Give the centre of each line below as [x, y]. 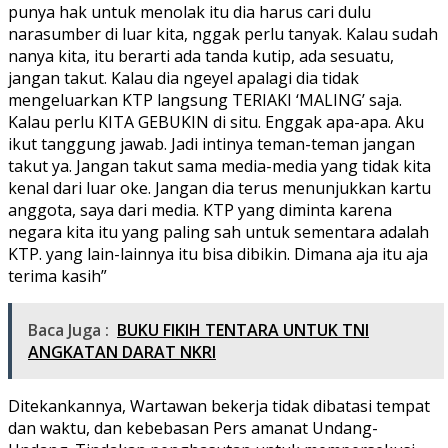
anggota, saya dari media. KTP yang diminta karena [200, 209]
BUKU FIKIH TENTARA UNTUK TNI [243, 329]
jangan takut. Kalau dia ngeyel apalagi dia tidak [183, 77]
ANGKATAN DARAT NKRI [122, 351]
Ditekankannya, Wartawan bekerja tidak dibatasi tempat [219, 405]
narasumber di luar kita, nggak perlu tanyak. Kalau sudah [223, 33]
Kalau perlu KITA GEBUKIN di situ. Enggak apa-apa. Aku [216, 121]
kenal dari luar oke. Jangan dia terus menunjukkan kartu [219, 187]
